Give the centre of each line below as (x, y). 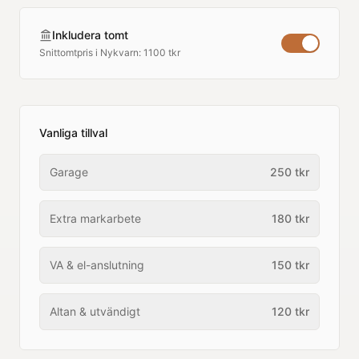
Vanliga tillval (73, 133)
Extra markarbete (95, 218)
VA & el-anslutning (97, 265)
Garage (69, 172)
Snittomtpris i (70, 52)
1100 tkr (162, 52)
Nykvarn (119, 52)
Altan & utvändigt (95, 311)
